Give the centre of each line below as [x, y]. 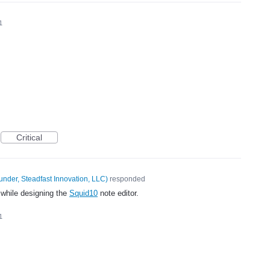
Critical [29, 138]
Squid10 [83, 193]
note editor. [118, 193]
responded [126, 179]
